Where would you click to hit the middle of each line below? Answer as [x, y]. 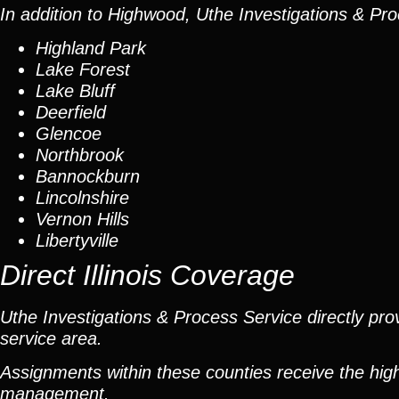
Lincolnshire [82, 198]
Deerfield [71, 112]
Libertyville [77, 240]
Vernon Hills [82, 219]
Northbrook [80, 155]
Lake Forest [83, 69]
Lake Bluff [75, 91]
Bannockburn [88, 176]
